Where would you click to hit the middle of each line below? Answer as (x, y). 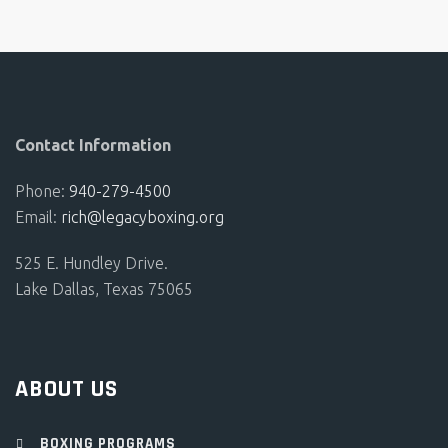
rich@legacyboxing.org (142, 217)
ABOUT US (66, 389)
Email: (36, 217)
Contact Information (93, 145)
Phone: (42, 191)
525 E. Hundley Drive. (91, 263)
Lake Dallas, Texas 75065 (104, 289)
